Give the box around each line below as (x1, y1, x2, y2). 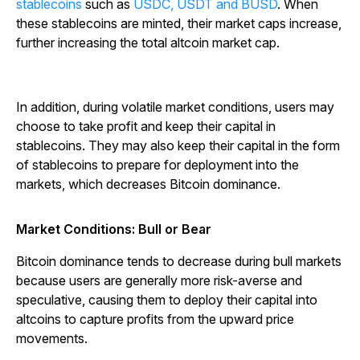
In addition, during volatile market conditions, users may (16, 99, 334, 116)
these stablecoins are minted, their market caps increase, (16, 15, 342, 32)
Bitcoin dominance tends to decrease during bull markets (16, 253, 342, 270)
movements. (16, 330, 88, 347)
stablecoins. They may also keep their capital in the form (16, 137, 340, 154)
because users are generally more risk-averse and (16, 272, 302, 289)
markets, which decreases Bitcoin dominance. (16, 176, 280, 193)
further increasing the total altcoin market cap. (16, 35, 280, 51)
